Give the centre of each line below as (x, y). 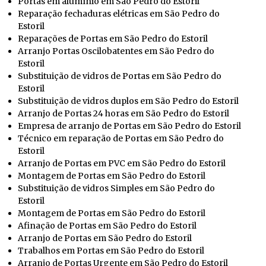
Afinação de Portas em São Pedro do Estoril (107, 225)
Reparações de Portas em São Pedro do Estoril (113, 38)
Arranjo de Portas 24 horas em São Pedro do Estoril (123, 113)
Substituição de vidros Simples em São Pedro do (116, 188)
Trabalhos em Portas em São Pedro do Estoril (111, 250)
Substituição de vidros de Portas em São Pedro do (120, 76)
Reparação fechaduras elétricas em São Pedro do (119, 13)
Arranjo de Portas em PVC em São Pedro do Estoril (122, 163)
